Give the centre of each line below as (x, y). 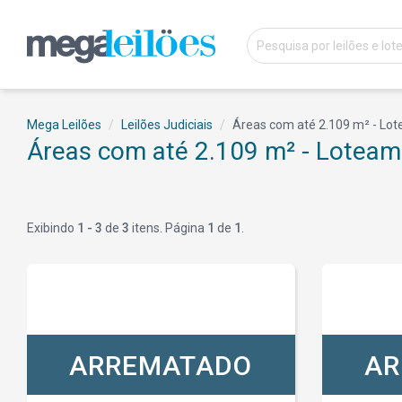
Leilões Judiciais (167, 125)
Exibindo (52, 228)
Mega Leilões (64, 125)
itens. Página (168, 228)
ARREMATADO (161, 366)
